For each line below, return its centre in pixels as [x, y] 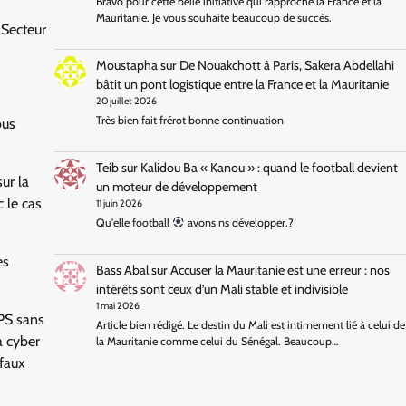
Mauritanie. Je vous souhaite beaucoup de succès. [214, 18]
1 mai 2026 [118, 305]
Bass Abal [123, 270]
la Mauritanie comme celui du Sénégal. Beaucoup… [218, 342]
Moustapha [127, 65]
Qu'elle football [135, 223]
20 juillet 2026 [127, 101]
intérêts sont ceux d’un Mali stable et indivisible [222, 289]
